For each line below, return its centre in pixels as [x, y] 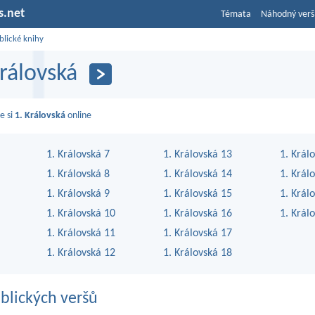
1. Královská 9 [78, 194]
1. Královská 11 [81, 233]
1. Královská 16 [198, 213]
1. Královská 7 [78, 154]
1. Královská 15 [198, 194]
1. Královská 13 [198, 154]
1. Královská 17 [198, 233]
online [79, 115]
